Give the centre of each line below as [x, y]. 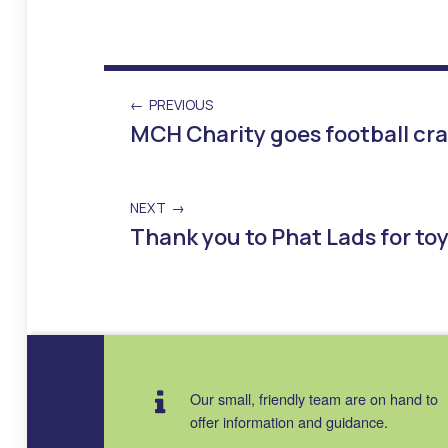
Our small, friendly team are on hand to [314, 399]
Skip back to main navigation [141, 280]
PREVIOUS [181, 104]
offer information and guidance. [289, 422]
